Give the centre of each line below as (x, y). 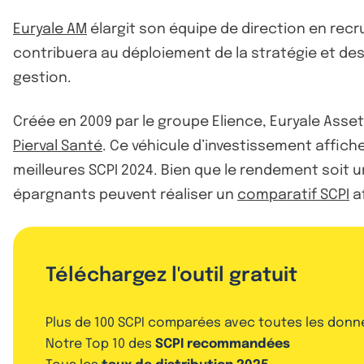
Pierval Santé (58, 146)
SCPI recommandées (223, 344)
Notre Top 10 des (100, 344)
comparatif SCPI (293, 195)
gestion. (42, 78)
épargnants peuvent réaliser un (125, 195)
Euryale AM (50, 29)
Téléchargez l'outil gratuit (171, 275)
